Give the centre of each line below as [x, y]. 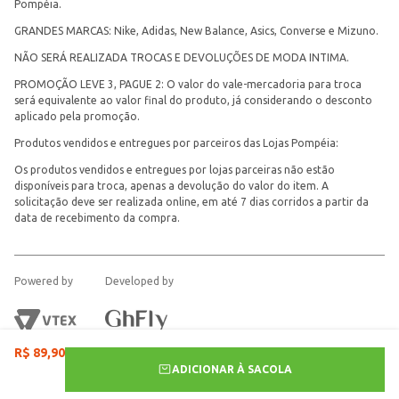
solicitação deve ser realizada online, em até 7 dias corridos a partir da [191, 202]
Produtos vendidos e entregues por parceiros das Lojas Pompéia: [176, 143]
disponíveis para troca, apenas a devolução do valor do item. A [171, 186]
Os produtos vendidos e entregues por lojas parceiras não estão [175, 170]
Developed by [139, 281]
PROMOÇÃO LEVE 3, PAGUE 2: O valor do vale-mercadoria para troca [188, 84]
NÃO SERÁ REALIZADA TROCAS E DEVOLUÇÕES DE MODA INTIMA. [182, 57]
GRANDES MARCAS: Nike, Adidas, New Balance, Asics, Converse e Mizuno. [196, 31]
